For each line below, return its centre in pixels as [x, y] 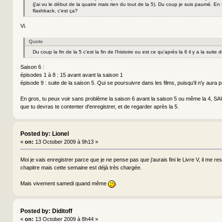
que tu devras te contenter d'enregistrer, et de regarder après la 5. [99, 106]
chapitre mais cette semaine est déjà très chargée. [81, 168]
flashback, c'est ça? [55, 10]
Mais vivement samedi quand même [64, 184]
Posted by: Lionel [44, 134]
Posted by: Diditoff [46, 211]
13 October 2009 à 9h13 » [66, 142]
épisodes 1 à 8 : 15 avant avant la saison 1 [71, 75]
